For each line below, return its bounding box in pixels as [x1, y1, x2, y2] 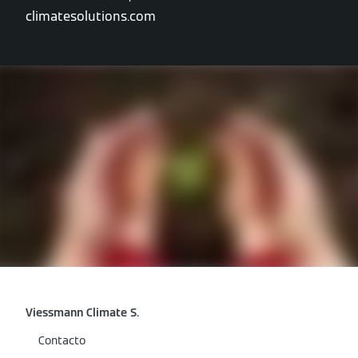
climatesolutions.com [26, 8, 156, 25]
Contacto [38, 333, 86, 348]
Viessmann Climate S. [26, 305, 139, 320]
